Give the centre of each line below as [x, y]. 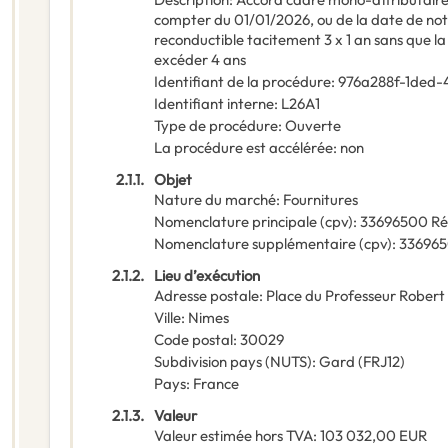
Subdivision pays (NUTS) [233, 362]
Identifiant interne [214, 104]
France [216, 384]
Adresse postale [206, 296]
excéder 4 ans [200, 60]
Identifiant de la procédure [242, 82]
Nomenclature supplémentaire [255, 244]
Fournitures [320, 200]
